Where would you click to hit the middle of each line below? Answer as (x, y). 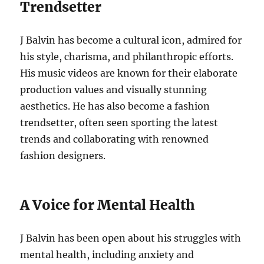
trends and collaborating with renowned (115, 139)
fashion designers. (63, 155)
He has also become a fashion (141, 106)
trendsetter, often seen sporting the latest (119, 122)
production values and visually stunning (114, 89)
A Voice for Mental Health (108, 204)
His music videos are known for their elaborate (129, 73)
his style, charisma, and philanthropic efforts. (127, 56)
